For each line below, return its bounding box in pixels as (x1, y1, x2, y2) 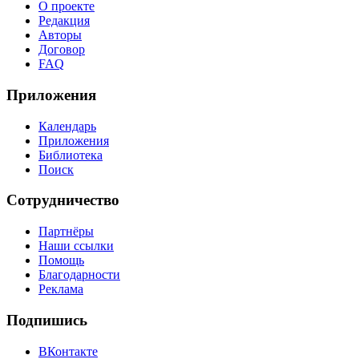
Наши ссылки (38, 239, 114, 253)
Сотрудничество (6, 192, 119, 209)
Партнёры (38, 224, 94, 239)
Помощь (38, 253, 84, 268)
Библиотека (38, 147, 103, 162)
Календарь (38, 119, 96, 133)
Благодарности (38, 268, 120, 282)
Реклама (38, 282, 83, 296)
